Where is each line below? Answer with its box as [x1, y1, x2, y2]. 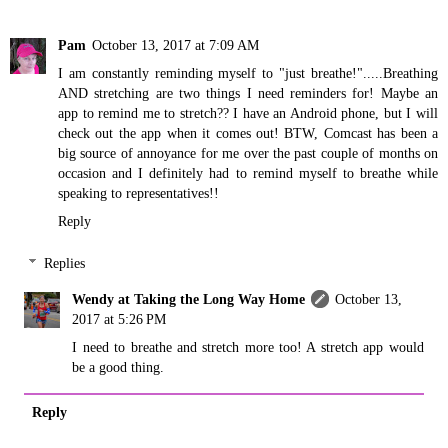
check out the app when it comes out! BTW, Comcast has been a [58, 125, 438, 142]
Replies [44, 254, 86, 271]
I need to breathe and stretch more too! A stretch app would [72, 338, 424, 355]
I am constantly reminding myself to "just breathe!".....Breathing [58, 65, 438, 82]
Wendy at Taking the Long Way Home [72, 290, 306, 307]
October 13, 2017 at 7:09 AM [92, 37, 259, 54]
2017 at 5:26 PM [72, 310, 167, 327]
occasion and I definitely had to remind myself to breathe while [58, 165, 438, 182]
